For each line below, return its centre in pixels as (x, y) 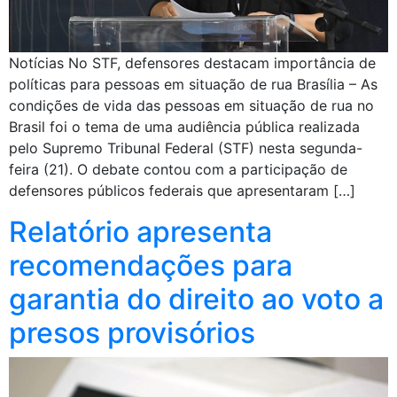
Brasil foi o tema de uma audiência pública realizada (184, 127)
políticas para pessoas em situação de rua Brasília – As (193, 85)
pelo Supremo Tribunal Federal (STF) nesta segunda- (186, 148)
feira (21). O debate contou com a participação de (178, 170)
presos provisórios (132, 333)
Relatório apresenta (140, 232)
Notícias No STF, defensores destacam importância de (192, 63)
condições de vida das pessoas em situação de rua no (191, 106)
